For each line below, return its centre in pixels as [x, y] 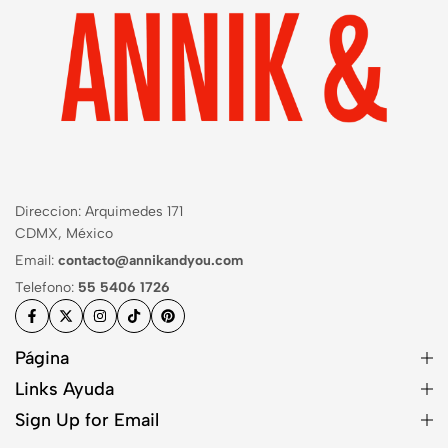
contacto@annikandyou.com [150, 261]
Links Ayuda [64, 389]
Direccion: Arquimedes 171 [99, 212]
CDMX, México [64, 234]
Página [42, 358]
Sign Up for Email [87, 420]
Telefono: [46, 288]
